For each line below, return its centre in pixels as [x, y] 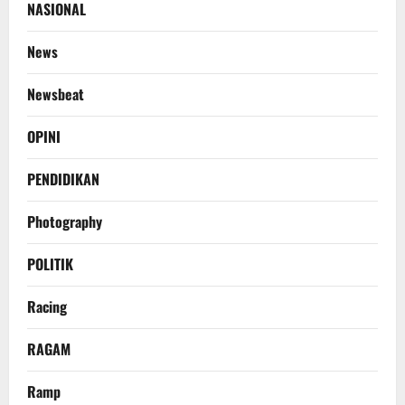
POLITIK [50, 264]
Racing [47, 307]
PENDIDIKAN [63, 179]
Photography [65, 222]
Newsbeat [56, 94]
